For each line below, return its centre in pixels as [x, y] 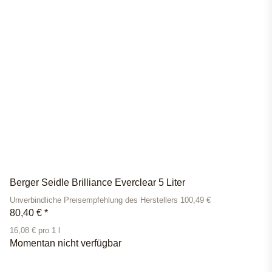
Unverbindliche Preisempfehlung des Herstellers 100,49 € [110, 201]
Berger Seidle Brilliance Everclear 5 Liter [97, 183]
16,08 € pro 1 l [35, 231]
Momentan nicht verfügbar [66, 243]
